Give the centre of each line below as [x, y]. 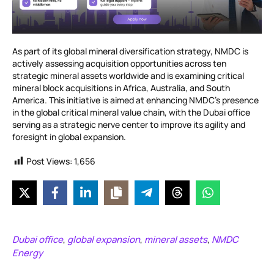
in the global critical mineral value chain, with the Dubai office [131, 113]
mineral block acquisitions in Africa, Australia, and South [121, 88]
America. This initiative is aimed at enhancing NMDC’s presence [135, 100]
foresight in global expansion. [69, 137]
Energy [28, 253]
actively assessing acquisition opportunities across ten [119, 64]
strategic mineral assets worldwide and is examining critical [128, 76]
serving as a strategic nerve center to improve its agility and [129, 125]
